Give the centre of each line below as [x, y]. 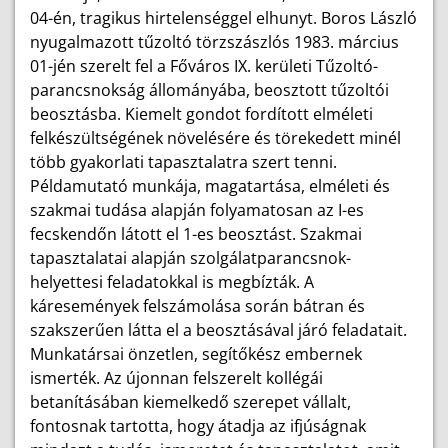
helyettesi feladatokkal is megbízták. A [172, 282]
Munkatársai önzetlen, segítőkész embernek [196, 354]
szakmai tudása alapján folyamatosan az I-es [197, 210]
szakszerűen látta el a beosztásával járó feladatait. [218, 330]
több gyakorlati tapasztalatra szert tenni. [183, 162]
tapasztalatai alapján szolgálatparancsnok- [190, 258]
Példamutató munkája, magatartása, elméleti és [210, 186]
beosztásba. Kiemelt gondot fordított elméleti [201, 114]
